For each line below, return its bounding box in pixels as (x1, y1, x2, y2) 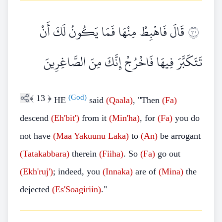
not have (20, 131, 53, 141)
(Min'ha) (109, 113, 140, 123)
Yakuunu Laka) (74, 131, 129, 141)
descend (20, 113, 51, 123)
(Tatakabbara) (20, 149, 69, 159)
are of (133, 166, 159, 176)
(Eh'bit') (51, 113, 79, 123)
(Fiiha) (99, 149, 123, 159)
